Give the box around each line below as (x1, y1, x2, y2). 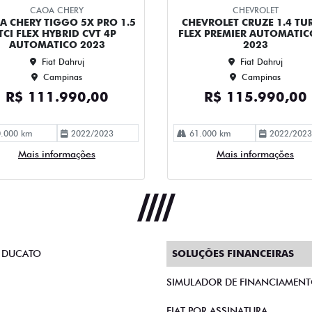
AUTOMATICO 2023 (8, 38, 105, 50)
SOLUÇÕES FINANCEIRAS (172, 248, 294, 259)
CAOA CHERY (30, 4, 84, 15)
